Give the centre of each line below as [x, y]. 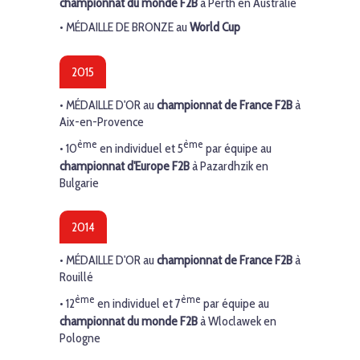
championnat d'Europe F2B [125, 166]
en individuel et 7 [138, 304]
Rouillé [76, 276]
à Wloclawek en [238, 321]
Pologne [80, 337]
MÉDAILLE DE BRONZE [120, 27]
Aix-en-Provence [102, 121]
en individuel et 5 [140, 149]
